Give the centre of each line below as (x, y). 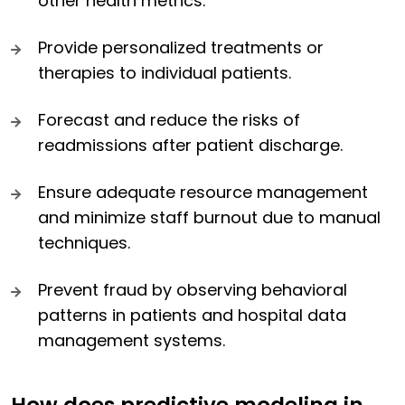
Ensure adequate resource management (203, 193)
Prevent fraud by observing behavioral (193, 290)
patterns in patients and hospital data (192, 316)
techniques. (84, 243)
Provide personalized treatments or (181, 48)
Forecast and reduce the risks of (169, 120)
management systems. (132, 341)
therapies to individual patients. (165, 73)
